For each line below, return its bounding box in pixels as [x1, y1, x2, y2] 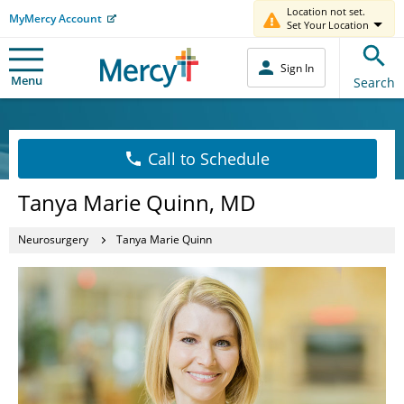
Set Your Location [287, 18, 369, 32]
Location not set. [287, 5, 365, 18]
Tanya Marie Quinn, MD [18, 187, 256, 217]
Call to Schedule [147, 147, 270, 170]
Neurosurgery [18, 232, 88, 247]
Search [353, 73, 395, 91]
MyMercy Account [9, 10, 102, 26]
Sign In [280, 60, 314, 76]
